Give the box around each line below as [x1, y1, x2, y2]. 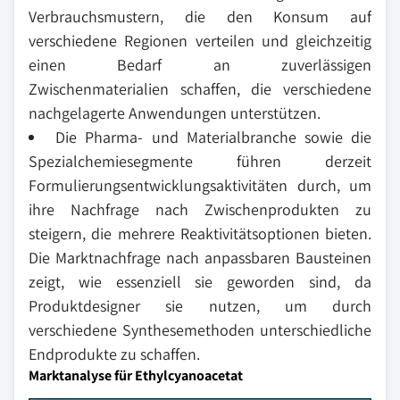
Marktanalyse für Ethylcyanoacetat [29, 366, 243, 385]
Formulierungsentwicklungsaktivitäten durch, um [29, 175, 371, 196]
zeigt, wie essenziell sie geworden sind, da [29, 271, 371, 292]
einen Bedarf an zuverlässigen [29, 54, 371, 75]
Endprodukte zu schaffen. [29, 344, 200, 364]
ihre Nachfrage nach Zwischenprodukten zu [29, 199, 371, 220]
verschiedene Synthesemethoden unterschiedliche [29, 320, 371, 340]
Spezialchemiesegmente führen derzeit [29, 151, 371, 171]
